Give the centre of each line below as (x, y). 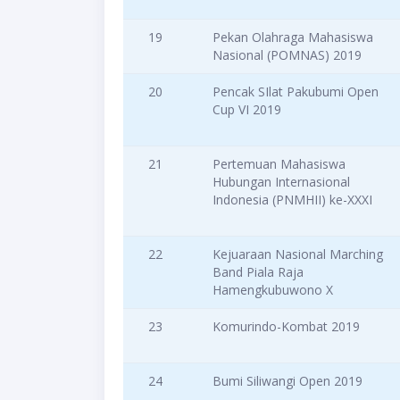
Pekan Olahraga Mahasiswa (293, 37)
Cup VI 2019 (247, 110)
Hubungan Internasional (281, 182)
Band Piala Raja (258, 272)
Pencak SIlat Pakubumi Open (296, 92)
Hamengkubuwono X (273, 290)
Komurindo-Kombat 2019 (286, 327)
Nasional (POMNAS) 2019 (287, 55)
